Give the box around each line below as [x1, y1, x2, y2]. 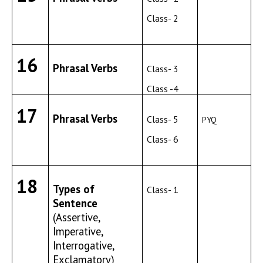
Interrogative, [53, 238, 114, 252]
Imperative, [53, 224, 103, 238]
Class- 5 [147, 113, 179, 125]
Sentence [53, 196, 98, 210]
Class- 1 [147, 184, 179, 195]
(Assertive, [53, 210, 100, 224]
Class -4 [147, 83, 179, 95]
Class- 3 [147, 63, 179, 75]
